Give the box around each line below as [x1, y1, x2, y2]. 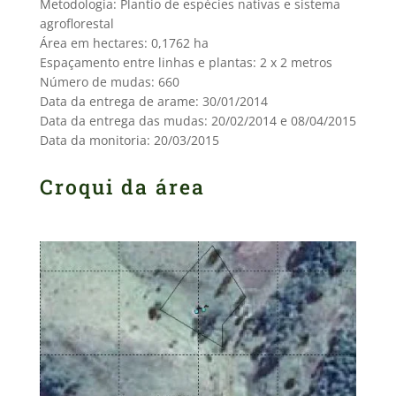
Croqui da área [39, 173, 205, 200]
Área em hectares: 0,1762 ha [39, 34, 209, 51]
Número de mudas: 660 [39, 73, 179, 90]
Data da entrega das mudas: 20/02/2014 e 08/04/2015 [39, 112, 356, 129]
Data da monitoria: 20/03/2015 [39, 132, 219, 148]
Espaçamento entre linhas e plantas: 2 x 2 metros [39, 54, 332, 71]
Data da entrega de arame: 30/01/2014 [39, 93, 268, 110]
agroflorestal [39, 15, 114, 32]
